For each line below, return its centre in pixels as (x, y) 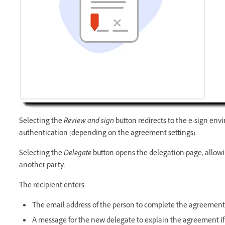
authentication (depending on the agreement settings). (108, 134)
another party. (42, 166)
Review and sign (90, 122)
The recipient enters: (52, 186)
